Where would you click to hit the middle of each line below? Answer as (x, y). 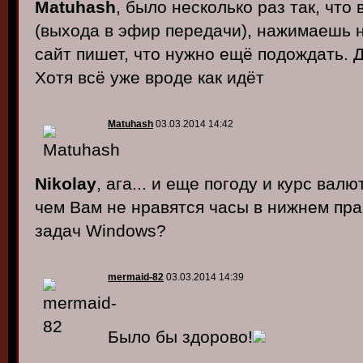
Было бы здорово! (180, 337)
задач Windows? (100, 231)
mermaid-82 (136, 277)
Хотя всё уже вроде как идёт (149, 77)
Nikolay (66, 184)
